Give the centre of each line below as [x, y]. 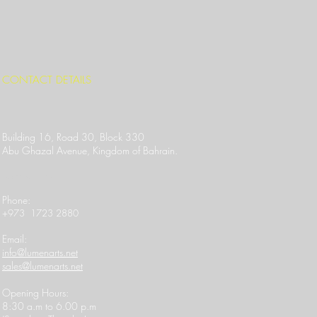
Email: [15, 239]
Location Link [28, 175]
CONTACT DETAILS [47, 80]
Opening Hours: [35, 293]
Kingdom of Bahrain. [135, 150]
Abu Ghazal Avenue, [47, 150]
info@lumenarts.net [40, 252]
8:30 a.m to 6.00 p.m [49, 306]
